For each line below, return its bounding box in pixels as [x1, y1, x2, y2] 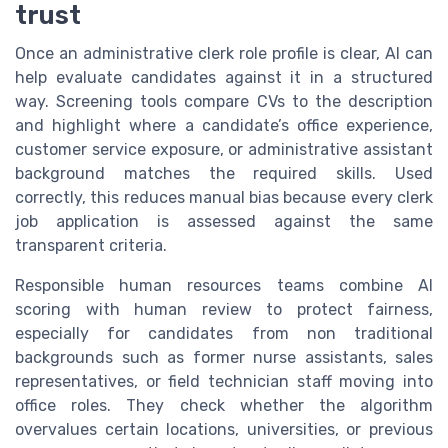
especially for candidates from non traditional [15, 324, 433, 344]
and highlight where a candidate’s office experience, [15, 116, 433, 136]
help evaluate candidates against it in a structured [15, 68, 433, 88]
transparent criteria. [15, 236, 167, 256]
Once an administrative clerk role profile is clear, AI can [15, 44, 433, 64]
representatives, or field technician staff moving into [15, 372, 433, 392]
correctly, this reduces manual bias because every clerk [15, 188, 433, 208]
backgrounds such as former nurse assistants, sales [15, 348, 433, 368]
